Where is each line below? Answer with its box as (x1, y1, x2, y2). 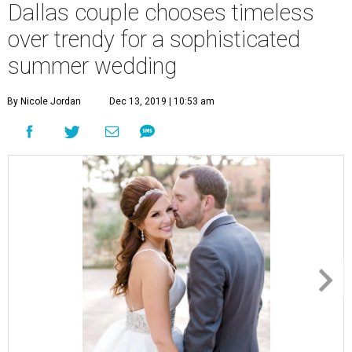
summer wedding (8, 52, 177, 79)
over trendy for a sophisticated (8, 25, 300, 53)
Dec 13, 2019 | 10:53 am (109, 95, 214, 107)
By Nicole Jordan (7, 95, 81, 107)
